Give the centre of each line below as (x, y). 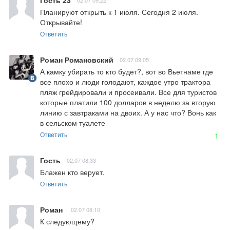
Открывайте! (61, 22)
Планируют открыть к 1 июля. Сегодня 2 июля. (119, 12)
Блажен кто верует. (72, 172)
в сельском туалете (73, 122)
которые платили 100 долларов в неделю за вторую (128, 102)
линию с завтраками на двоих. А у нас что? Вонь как (128, 112)
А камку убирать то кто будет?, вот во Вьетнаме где (127, 71)
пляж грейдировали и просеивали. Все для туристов (128, 92)
